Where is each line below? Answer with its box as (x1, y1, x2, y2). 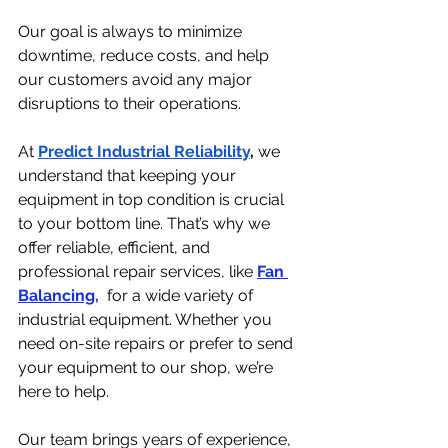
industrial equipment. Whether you (18, 310, 276, 330)
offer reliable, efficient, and (18, 238, 214, 258)
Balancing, (18, 286, 99, 306)
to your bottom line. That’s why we (18, 214, 274, 234)
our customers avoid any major (18, 70, 256, 90)
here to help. (18, 382, 109, 402)
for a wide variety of (103, 286, 257, 306)
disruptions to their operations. (18, 94, 241, 114)
